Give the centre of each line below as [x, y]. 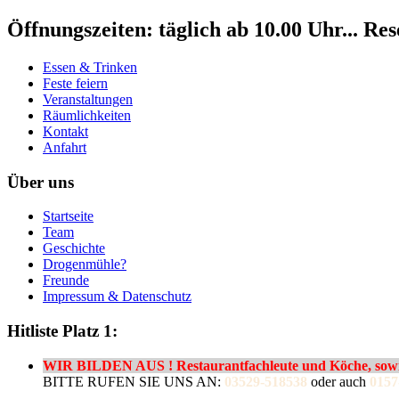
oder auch [338, 381]
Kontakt [65, 131]
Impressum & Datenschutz [117, 297]
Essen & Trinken [90, 67]
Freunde [66, 281]
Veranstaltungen [88, 99]
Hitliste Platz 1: [62, 330]
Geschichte [74, 248]
